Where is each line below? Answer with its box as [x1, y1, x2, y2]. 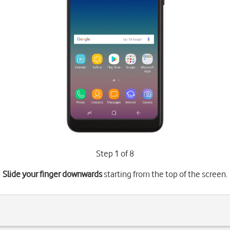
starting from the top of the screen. [102, 169, 227, 179]
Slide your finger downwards [2, 169, 102, 179]
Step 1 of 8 [95, 148, 134, 159]
